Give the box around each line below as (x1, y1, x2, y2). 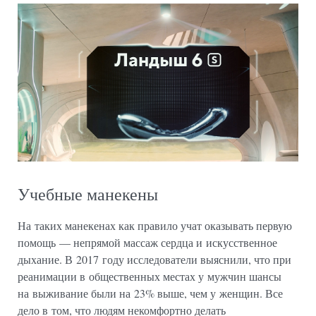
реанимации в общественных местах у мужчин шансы (18, 268, 281, 284)
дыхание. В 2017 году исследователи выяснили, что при (18, 251, 291, 267)
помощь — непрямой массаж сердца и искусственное (18, 234, 277, 250)
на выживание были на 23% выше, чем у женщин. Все (18, 285, 283, 300)
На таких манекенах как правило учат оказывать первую (18, 217, 292, 233)
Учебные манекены (18, 185, 158, 204)
